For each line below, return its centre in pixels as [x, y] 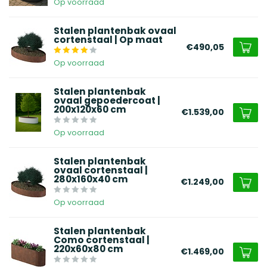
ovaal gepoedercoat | [107, 100]
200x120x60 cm [90, 109]
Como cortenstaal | [102, 240]
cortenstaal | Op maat [108, 39]
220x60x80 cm [89, 249]
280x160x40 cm [91, 179]
